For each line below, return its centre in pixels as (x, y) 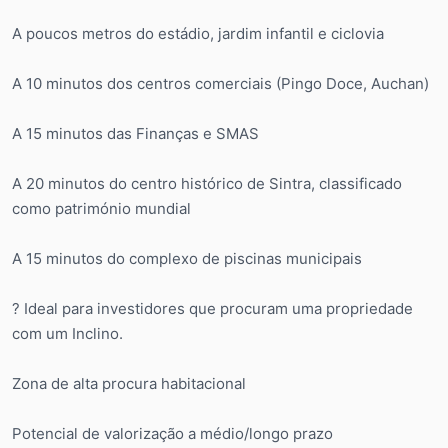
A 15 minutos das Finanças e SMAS (135, 133)
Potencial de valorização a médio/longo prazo (172, 433)
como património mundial (101, 208)
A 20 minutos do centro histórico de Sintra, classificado (207, 183)
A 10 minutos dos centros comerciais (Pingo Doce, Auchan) (220, 83)
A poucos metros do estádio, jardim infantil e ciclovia (198, 33)
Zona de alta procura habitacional (129, 383)
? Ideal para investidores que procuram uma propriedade (212, 308)
